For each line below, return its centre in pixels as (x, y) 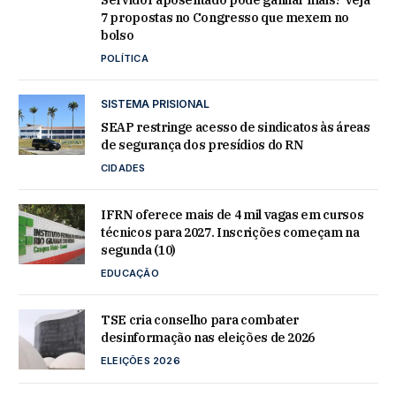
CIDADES (123, 168)
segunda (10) (138, 250)
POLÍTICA (125, 58)
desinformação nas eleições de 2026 (208, 337)
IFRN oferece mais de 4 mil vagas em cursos (232, 214)
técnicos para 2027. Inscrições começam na (230, 232)
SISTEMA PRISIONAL (155, 103)
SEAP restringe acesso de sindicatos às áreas (236, 127)
